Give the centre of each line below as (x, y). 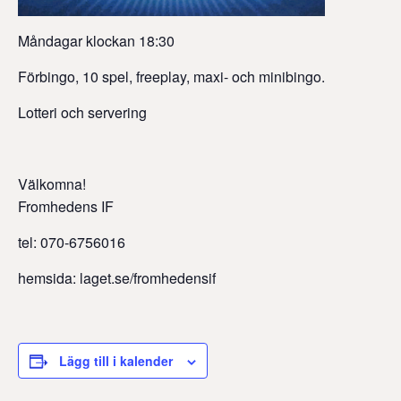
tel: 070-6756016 (72, 243)
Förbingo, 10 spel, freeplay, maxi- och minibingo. (171, 77)
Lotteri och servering (82, 113)
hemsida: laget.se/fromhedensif (117, 278)
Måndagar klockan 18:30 (96, 41)
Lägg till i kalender (116, 361)
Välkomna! (52, 184)
